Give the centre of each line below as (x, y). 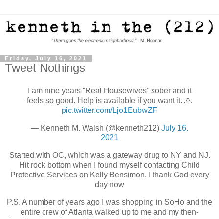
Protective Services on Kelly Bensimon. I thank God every (109, 175)
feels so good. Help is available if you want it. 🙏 (109, 101)
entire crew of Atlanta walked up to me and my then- (109, 212)
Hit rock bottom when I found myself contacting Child (109, 165)
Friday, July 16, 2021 (46, 58)
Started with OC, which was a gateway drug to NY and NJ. (109, 155)
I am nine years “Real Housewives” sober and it (109, 91)
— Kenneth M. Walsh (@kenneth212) (96, 128)
